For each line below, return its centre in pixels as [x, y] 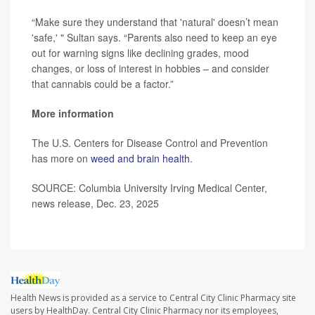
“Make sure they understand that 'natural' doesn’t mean [155, 21]
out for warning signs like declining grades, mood [140, 52]
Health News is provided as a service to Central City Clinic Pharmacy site [153, 298]
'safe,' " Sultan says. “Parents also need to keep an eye [154, 37]
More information [73, 113]
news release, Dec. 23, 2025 [95, 203]
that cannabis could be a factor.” [103, 83]
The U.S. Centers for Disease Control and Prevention [150, 142]
